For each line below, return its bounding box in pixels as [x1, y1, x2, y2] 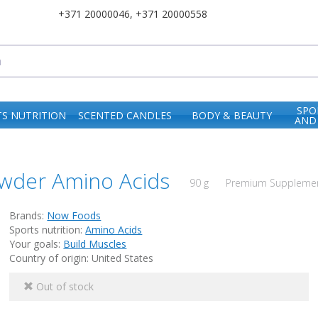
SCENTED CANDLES [77, 109, 172, 123]
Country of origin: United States [9, 251, 154, 265]
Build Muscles [63, 237, 127, 251]
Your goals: [9, 237, 64, 251]
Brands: [9, 209, 48, 223]
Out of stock [33, 280, 94, 294]
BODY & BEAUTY [192, 109, 273, 123]
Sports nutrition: [9, 223, 86, 237]
